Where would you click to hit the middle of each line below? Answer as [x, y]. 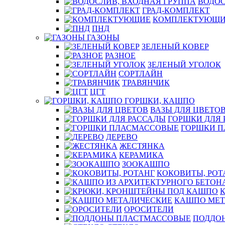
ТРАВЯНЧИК [146, 83]
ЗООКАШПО [146, 164]
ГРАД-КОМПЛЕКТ [176, 10]
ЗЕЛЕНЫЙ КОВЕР [175, 46]
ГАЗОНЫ [103, 37]
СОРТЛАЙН [141, 74]
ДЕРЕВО [122, 137]
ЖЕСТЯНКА [142, 146]
